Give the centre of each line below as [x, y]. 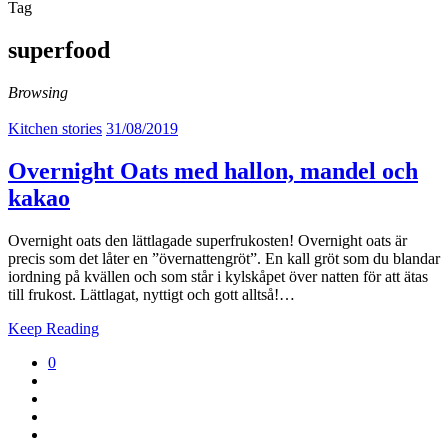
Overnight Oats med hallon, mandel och [213, 170]
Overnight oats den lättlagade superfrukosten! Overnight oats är [207, 240]
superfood [59, 49]
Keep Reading [53, 328]
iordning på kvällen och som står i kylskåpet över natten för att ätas [218, 276]
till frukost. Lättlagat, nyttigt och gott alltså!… [151, 294]
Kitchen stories [55, 128]
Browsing [38, 92]
